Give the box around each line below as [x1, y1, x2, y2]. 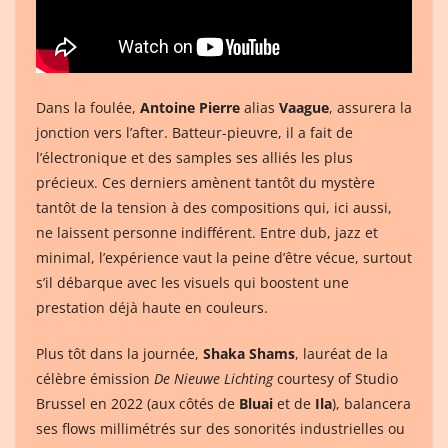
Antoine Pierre [140, 98, 240, 118]
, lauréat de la [295, 344, 388, 364]
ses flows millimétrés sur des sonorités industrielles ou [36, 419, 405, 439]
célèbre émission [36, 369, 154, 389]
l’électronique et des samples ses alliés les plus [36, 148, 353, 168]
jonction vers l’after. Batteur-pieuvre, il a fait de [36, 123, 353, 143]
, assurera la [329, 98, 412, 118]
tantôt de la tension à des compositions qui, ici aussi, [36, 198, 392, 218]
